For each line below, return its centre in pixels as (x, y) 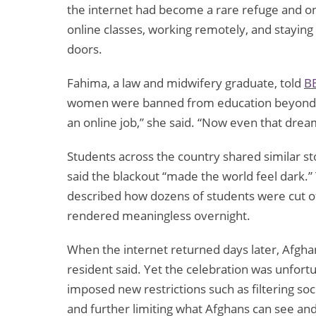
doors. (85, 49)
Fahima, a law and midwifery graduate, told (186, 83)
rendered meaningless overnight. (159, 216)
